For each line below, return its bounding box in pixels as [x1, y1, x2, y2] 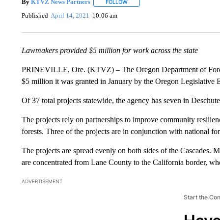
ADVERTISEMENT [21, 178, 62, 184]
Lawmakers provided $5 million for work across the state [21, 46, 198, 55]
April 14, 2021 [51, 12, 90, 20]
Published [21, 12, 48, 20]
